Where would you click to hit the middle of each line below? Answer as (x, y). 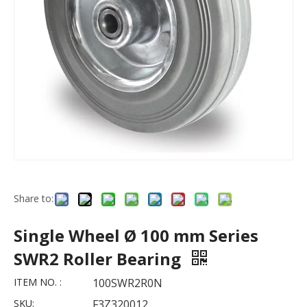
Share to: (34, 198)
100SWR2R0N (127, 283)
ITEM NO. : (38, 282)
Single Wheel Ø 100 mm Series (136, 235)
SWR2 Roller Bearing (99, 259)
